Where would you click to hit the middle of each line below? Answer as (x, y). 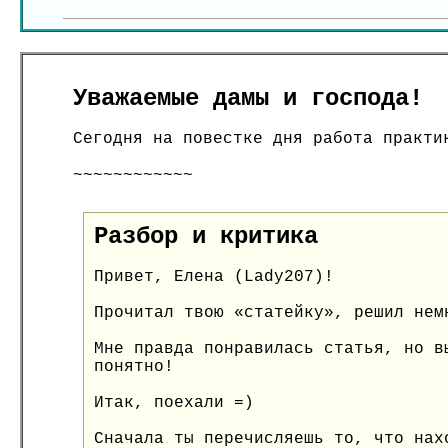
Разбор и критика (206, 236)
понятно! (134, 367)
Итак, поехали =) (174, 403)
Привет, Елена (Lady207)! (214, 277)
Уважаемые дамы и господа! (248, 98)
